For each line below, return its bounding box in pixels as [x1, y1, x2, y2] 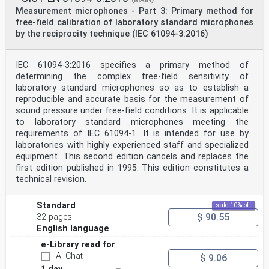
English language [37, 223, 110, 234]
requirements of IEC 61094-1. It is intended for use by [16, 128, 249, 139]
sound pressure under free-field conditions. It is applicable [16, 106, 249, 116]
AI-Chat [56, 251, 83, 262]
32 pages [37, 212, 73, 223]
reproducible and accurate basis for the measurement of [16, 94, 249, 105]
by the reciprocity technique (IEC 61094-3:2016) [16, 29, 208, 40]
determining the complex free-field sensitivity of [16, 71, 249, 82]
